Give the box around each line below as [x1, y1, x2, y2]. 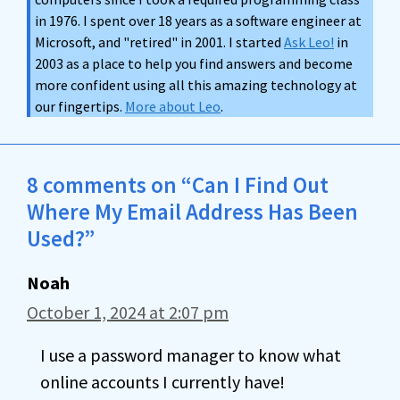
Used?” [27, 224, 95, 253]
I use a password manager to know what [40, 344, 341, 366]
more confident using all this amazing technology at [35, 76, 357, 94]
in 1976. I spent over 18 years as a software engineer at [35, 12, 362, 29]
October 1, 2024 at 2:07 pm [27, 301, 229, 323]
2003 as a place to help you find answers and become [35, 54, 353, 72]
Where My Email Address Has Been [27, 197, 358, 226]
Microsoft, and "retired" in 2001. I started [35, 33, 284, 51]
